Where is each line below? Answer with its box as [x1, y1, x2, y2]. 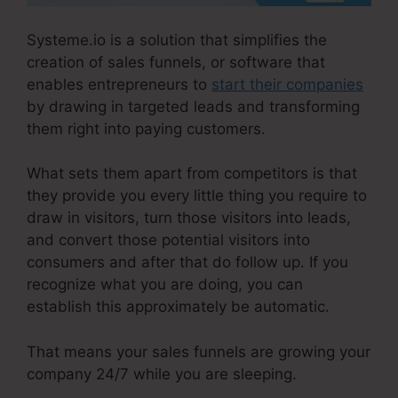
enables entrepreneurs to [27, 75, 211, 93]
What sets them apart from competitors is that [27, 164, 357, 183]
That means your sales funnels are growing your [27, 342, 370, 361]
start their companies [211, 75, 363, 93]
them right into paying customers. [27, 119, 266, 138]
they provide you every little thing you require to [27, 187, 367, 205]
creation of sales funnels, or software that [27, 52, 325, 71]
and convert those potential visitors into [27, 231, 310, 250]
